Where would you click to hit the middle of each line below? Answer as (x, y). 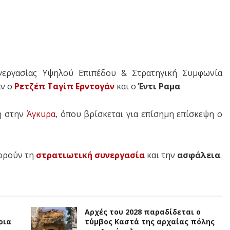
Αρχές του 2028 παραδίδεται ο (143, 212)
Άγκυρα (41, 114)
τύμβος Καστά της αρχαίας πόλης (150, 222)
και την (161, 155)
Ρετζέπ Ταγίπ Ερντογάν (64, 87)
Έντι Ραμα (160, 87)
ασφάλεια (199, 155)
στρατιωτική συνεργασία (90, 155)
